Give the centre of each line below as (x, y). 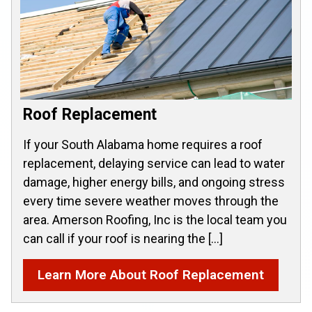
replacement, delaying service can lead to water (154, 163)
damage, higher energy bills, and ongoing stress (154, 182)
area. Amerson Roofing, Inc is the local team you (155, 220)
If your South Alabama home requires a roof (143, 145)
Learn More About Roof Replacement (151, 275)
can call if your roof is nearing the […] (123, 239)
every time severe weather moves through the (151, 201)
